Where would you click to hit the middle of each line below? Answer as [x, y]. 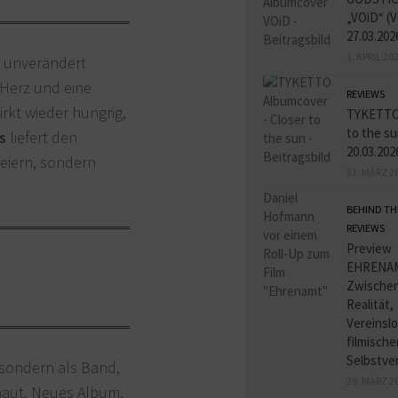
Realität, [370, 304]
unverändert [45, 63]
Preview [369, 248]
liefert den [42, 138]
